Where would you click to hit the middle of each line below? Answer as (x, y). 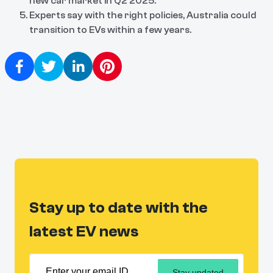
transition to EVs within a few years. (110, 30)
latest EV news (84, 231)
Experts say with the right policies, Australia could (143, 15)
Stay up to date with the (119, 207)
